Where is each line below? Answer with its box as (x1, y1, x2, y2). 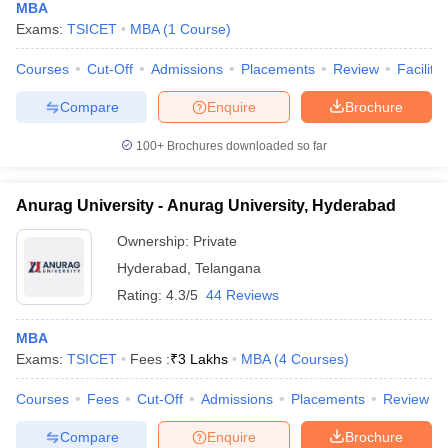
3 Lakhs (178, 351, 228, 367)
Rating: (117, 287, 166, 303)
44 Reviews (206, 287, 279, 303)
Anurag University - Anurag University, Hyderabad (16, 197, 396, 214)
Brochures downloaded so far (164, 139, 327, 153)
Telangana (195, 260, 261, 276)
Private (193, 233, 237, 249)
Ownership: (117, 233, 193, 249)
